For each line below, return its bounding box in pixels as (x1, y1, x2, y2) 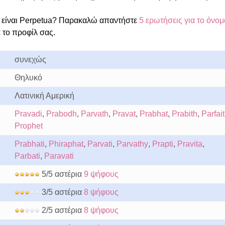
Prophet (14, 122, 43, 130)
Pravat (112, 109, 136, 118)
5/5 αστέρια (39, 170, 84, 178)
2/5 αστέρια (39, 206, 84, 214)
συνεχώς (14, 55, 46, 64)
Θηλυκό (14, 73, 42, 82)
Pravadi (14, 109, 42, 118)
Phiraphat (48, 140, 83, 148)
